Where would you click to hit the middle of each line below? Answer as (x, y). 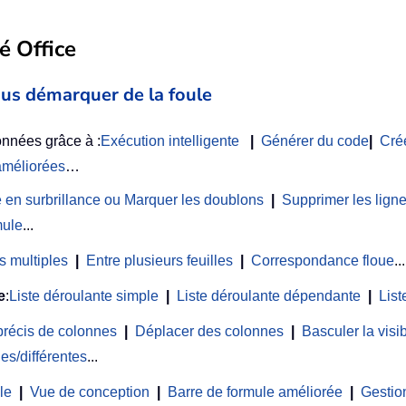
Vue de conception (90, 392)
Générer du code (315, 141)
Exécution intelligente (170, 141)
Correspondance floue (323, 261)
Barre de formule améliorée (255, 392)
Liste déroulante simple (84, 296)
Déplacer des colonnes (209, 332)
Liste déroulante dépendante (269, 296)
